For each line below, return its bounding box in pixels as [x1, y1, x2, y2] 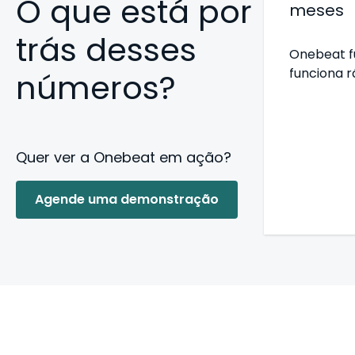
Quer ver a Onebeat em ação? [16, 147, 231, 167]
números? [16, 65, 176, 110]
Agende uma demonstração [35, 189, 219, 208]
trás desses [16, 27, 197, 72]
